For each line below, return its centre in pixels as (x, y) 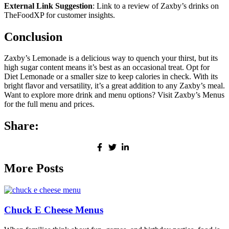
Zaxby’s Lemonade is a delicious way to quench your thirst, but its (111, 58)
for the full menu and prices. (49, 104)
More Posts (34, 168)
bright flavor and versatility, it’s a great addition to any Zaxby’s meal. (114, 86)
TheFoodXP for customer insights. (60, 15)
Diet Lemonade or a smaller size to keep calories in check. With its (111, 77)
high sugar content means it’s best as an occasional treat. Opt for (107, 67)
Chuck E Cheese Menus (54, 210)
